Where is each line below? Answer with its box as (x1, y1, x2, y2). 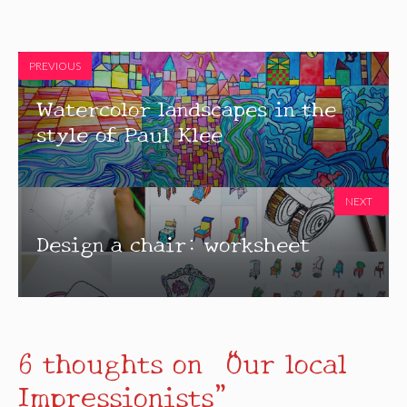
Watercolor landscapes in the (36, 90, 337, 123)
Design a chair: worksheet (36, 225, 311, 258)
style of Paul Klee (36, 115, 223, 148)
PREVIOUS (29, 59, 81, 74)
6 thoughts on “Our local (18, 341, 347, 382)
